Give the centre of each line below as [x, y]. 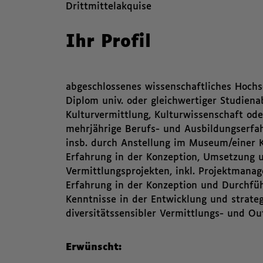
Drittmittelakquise [109, 7]
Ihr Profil [108, 42]
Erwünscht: [94, 247]
